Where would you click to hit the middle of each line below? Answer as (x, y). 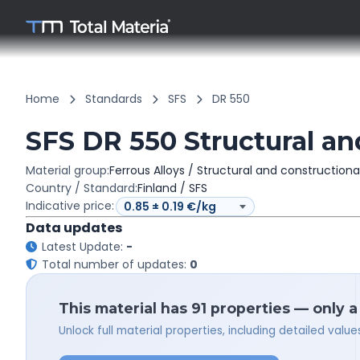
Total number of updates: (116, 264)
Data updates (74, 227)
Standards (114, 99)
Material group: (67, 170)
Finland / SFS (172, 188)
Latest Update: (84, 246)
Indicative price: (70, 206)
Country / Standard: (82, 188)
